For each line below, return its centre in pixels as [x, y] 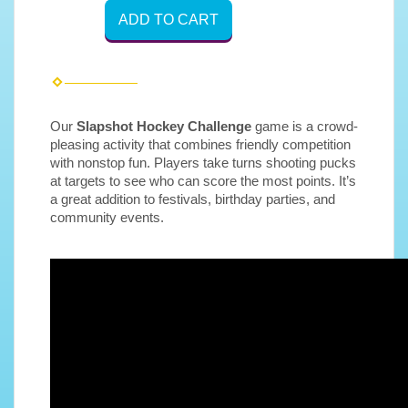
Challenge [221, 126]
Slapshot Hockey [130, 126]
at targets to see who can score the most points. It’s [203, 181]
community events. [107, 217]
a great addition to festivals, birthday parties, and [193, 199]
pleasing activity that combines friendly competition [200, 144]
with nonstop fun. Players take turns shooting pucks [203, 163]
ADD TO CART [168, 19]
